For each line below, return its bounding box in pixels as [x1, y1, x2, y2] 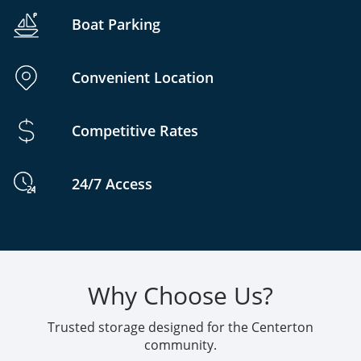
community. [144, 336, 217, 355]
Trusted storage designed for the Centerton [48, 318, 313, 337]
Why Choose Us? [88, 279, 273, 313]
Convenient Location [72, 67, 214, 87]
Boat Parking [72, 14, 160, 34]
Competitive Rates [72, 120, 198, 140]
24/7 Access [72, 173, 152, 193]
